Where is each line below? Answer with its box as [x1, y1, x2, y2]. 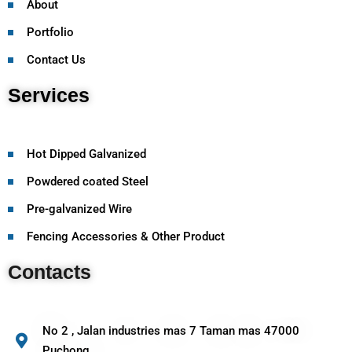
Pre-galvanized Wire [26, 202, 132, 217]
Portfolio [26, 25, 74, 40]
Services [8, 84, 90, 107]
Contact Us [26, 53, 86, 68]
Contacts [8, 261, 91, 284]
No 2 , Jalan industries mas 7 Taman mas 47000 [42, 324, 299, 339]
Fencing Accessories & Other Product [26, 229, 225, 244]
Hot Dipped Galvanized [26, 147, 146, 162]
